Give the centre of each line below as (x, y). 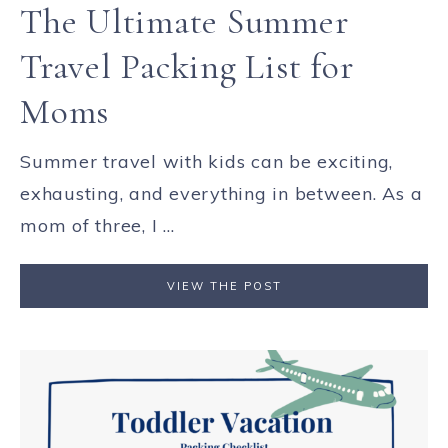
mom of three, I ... (97, 225)
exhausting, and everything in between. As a (221, 193)
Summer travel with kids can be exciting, (206, 161)
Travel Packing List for (187, 66)
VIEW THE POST (224, 286)
